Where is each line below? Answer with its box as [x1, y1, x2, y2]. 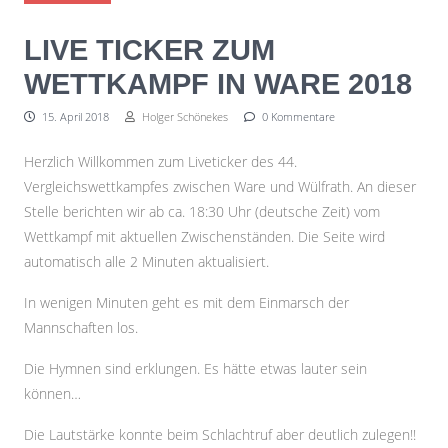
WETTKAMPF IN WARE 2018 [24, 68, 412, 100]
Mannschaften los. [24, 318, 138, 337]
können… [24, 384, 81, 403]
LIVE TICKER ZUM [24, 34, 275, 66]
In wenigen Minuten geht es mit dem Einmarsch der [24, 293, 349, 312]
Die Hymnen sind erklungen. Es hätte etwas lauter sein [24, 359, 367, 378]
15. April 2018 [39, 109, 109, 124]
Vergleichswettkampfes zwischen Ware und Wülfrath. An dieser [24, 177, 416, 196]
